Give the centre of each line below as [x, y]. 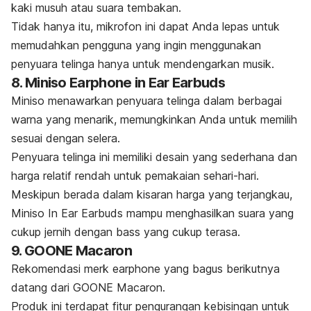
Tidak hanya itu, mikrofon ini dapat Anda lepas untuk [145, 26]
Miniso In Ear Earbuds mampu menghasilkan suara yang [152, 213]
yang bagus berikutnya [220, 268]
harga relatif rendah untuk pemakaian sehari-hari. [135, 175]
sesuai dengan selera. [66, 138]
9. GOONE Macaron [72, 250]
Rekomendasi [48, 268]
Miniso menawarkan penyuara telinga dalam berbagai [146, 100]
